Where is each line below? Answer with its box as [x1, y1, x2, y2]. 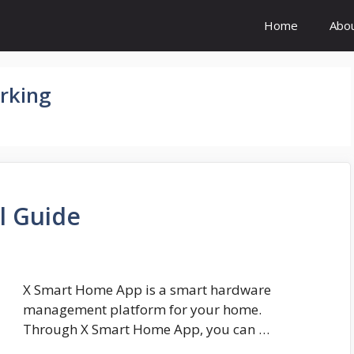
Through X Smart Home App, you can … [23, 320, 269, 339]
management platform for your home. [23, 300, 262, 319]
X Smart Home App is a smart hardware [23, 281, 271, 299]
